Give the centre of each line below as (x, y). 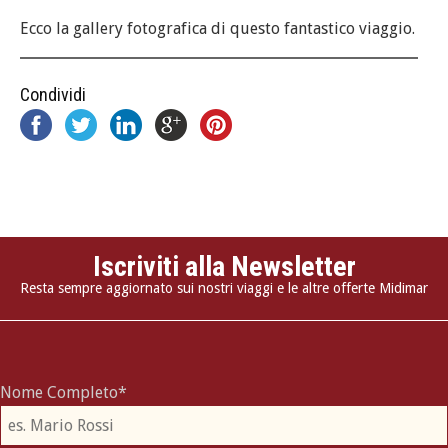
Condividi (53, 95)
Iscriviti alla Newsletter (224, 267)
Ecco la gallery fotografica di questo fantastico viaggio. (217, 29)
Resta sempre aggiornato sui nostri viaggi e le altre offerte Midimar (224, 288)
